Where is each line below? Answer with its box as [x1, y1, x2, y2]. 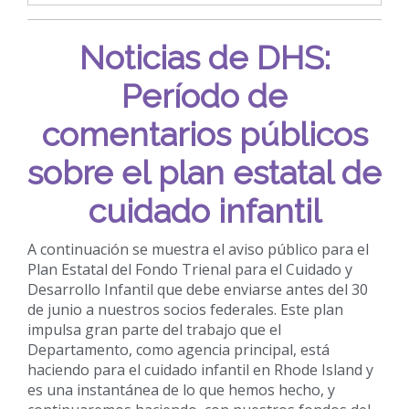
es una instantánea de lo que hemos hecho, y [27, 379, 335, 400]
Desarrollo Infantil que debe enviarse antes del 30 [27, 278, 368, 299]
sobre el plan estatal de [27, 152, 382, 192]
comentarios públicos [41, 114, 368, 153]
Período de [121, 76, 288, 115]
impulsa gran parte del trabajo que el [27, 319, 281, 340]
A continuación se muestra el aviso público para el [27, 238, 369, 259]
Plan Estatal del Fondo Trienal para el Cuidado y [27, 258, 352, 279]
